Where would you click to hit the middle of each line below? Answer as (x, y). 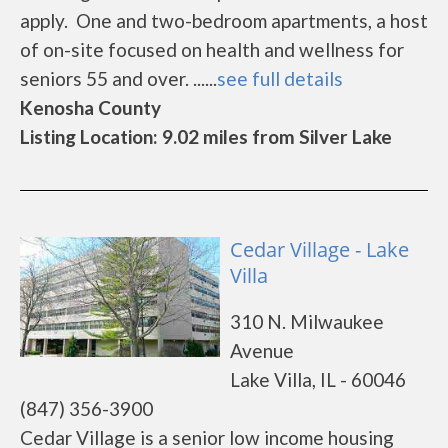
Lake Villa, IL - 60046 (318, 379)
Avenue (262, 350)
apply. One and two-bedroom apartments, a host (224, 20)
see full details (280, 78)
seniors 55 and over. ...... (118, 78)
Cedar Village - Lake (319, 249)
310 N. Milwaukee (307, 321)
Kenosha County (90, 107)
